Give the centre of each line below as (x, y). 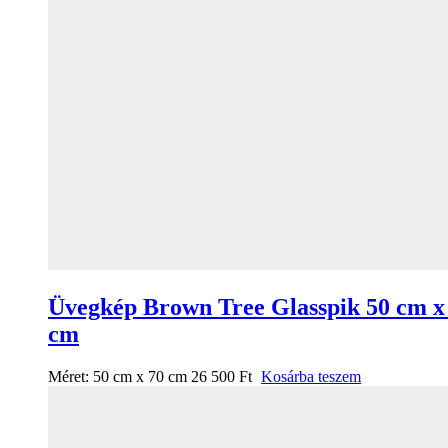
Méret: (70, 377)
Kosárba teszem (311, 377)
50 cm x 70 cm (140, 377)
